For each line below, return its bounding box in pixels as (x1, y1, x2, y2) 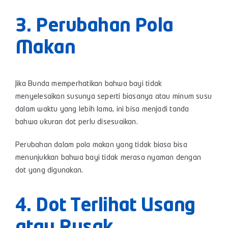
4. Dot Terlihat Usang (15, 197, 195, 215)
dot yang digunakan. (15, 167, 83, 175)
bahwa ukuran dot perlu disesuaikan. (15, 119, 140, 126)
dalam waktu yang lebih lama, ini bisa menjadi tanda (15, 106, 189, 113)
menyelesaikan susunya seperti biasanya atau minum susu (15, 93, 212, 101)
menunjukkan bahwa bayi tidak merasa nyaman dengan (15, 154, 202, 162)
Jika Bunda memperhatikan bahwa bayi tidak (15, 80, 162, 88)
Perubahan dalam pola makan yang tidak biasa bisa (15, 141, 187, 149)
